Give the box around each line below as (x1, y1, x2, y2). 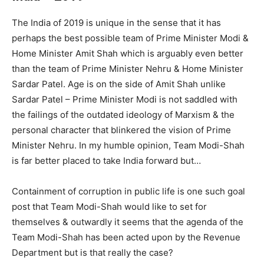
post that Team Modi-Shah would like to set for (12, 200, 207, 212)
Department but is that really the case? (12, 246, 173, 258)
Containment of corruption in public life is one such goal (12, 185, 245, 197)
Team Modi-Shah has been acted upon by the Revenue (12, 231, 240, 243)
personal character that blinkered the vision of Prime (12, 124, 231, 136)
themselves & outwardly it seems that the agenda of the (12, 216, 243, 227)
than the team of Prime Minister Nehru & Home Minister (12, 62, 243, 74)
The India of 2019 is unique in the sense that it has (12, 16, 221, 28)
